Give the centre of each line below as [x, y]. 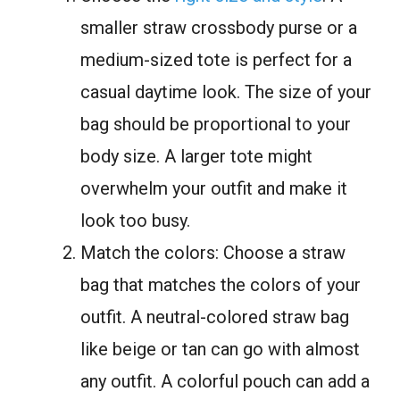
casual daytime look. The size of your [226, 92]
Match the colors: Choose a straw [213, 252]
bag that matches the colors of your [221, 284]
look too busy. [135, 220]
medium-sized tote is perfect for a [216, 59]
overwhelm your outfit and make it [214, 188]
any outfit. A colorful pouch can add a [225, 381]
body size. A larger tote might [196, 156]
